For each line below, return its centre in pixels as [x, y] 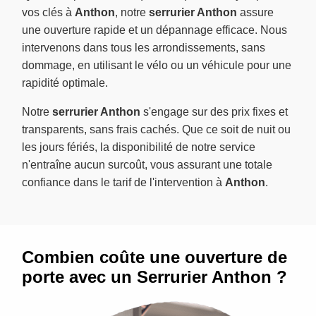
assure [255, 13]
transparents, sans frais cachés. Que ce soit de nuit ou [156, 130]
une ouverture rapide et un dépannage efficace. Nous [154, 30]
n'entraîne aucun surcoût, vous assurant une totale [147, 165]
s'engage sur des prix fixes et [214, 112]
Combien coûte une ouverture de [154, 257]
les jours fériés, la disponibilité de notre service [139, 147]
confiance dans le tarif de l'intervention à [123, 183]
